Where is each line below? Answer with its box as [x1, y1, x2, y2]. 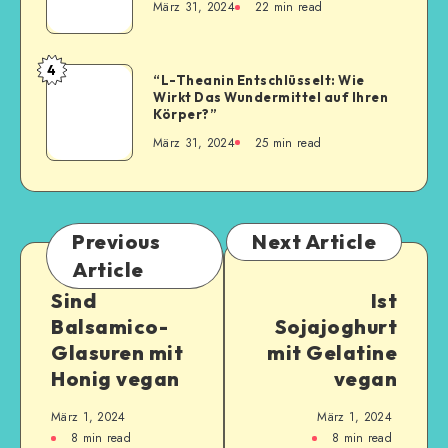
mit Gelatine [267, 340, 397, 366]
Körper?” [153, 105, 217, 122]
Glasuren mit [51, 340, 183, 366]
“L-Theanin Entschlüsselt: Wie [153, 71, 365, 88]
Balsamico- [51, 314, 168, 340]
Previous [72, 229, 160, 255]
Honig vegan [51, 366, 180, 392]
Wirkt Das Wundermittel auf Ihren [153, 88, 388, 105]
